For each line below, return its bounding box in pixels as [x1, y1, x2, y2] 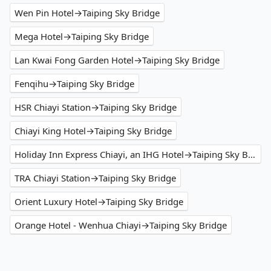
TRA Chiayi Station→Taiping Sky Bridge [15, 172, 176, 184]
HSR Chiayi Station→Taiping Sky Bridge [15, 101, 177, 114]
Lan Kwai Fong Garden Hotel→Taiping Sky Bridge [15, 54, 220, 67]
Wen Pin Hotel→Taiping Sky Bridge [15, 7, 160, 19]
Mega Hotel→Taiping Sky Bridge [15, 30, 149, 43]
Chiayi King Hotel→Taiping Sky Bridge [15, 125, 172, 137]
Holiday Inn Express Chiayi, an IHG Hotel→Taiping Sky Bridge [248, 148, 255, 161]
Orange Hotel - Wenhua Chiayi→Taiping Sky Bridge [15, 219, 227, 232]
